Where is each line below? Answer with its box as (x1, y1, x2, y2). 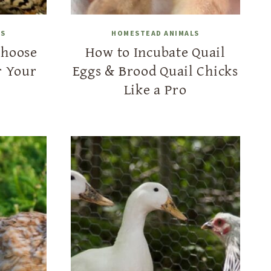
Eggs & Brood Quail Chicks (72, 60, 238, 82)
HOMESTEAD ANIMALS (111, 28, 200, 38)
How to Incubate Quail (85, 41, 226, 63)
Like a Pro (123, 79, 187, 100)
